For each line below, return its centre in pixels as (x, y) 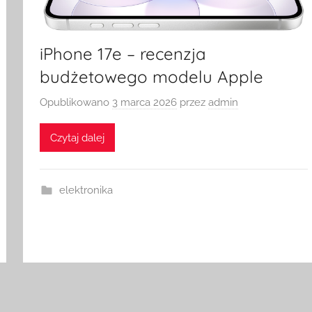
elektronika (86, 190)
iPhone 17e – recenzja (123, 53)
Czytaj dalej (78, 138)
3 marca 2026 (145, 103)
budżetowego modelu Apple (152, 76)
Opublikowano (76, 103)
